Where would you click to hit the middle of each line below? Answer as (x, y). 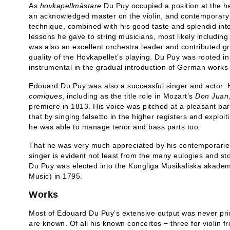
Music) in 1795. (56, 176)
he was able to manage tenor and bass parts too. (115, 127)
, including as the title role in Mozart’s (129, 96)
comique (44, 96)
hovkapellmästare (71, 6)
